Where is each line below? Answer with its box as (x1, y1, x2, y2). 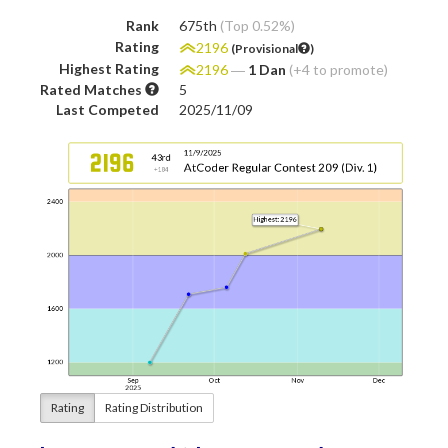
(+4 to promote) (289, 60, 388, 78)
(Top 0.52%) (220, 16, 295, 34)
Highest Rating (59, 59, 159, 77)
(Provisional (231, 40, 298, 56)
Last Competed (56, 100, 159, 118)
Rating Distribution (105, 399, 203, 415)
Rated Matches (40, 80, 145, 98)
